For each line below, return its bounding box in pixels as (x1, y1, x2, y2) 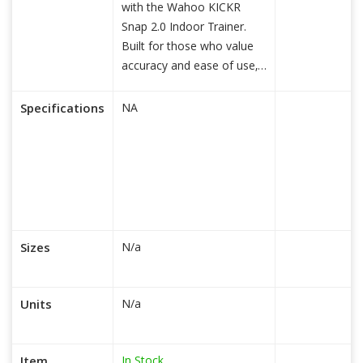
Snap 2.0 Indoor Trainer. (122, 19, 246, 38)
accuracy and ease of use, (122, 58, 258, 77)
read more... (122, 77, 184, 96)
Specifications (20, 100, 105, 121)
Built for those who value (122, 38, 254, 58)
